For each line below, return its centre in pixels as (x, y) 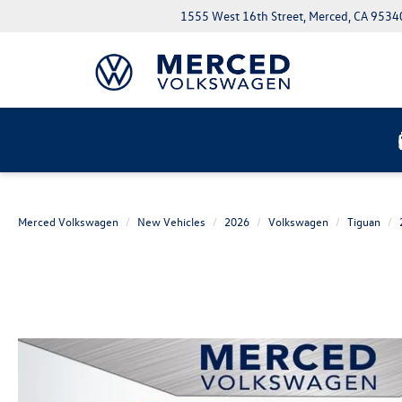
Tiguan (364, 221)
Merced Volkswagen (68, 221)
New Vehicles (171, 221)
